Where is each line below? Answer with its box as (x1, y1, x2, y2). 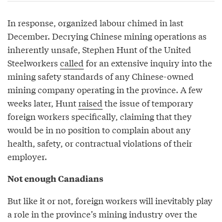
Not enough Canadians (7, 172, 104, 185)
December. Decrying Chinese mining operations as (7, 30, 207, 43)
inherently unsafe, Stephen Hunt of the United (7, 43, 191, 56)
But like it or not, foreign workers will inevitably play (7, 194, 213, 207)
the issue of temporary (103, 97, 193, 110)
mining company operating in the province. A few (7, 83, 202, 96)
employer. (7, 150, 47, 163)
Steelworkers (7, 56, 60, 69)
